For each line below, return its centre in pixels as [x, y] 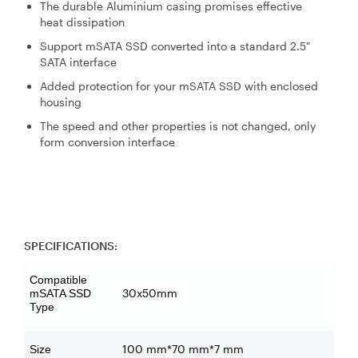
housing [61, 101]
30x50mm [150, 292]
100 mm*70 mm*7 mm [183, 348]
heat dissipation [82, 22]
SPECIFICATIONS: [71, 245]
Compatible [58, 279]
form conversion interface [107, 141]
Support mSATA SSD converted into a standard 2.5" [175, 46]
